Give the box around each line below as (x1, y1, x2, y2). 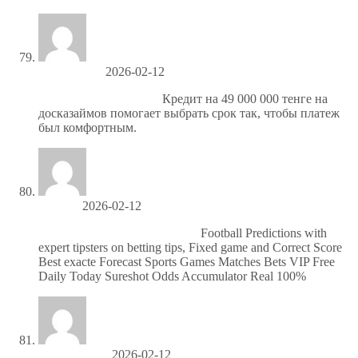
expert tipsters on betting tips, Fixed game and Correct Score (38, 240, 342, 254)
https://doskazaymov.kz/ (38, 91, 159, 105)
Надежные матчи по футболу (38, 225, 197, 240)
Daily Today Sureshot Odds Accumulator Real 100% (38, 268, 306, 283)
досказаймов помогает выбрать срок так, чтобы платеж (38, 105, 340, 120)
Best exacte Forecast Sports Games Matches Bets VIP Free (38, 254, 335, 268)
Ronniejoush (38, 64, 102, 78)
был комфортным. (38, 120, 137, 134)
